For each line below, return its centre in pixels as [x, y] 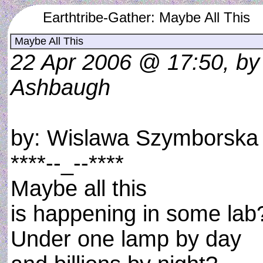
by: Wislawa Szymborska [134, 138]
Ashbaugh [60, 87]
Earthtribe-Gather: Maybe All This [146, 17]
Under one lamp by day [126, 239]
